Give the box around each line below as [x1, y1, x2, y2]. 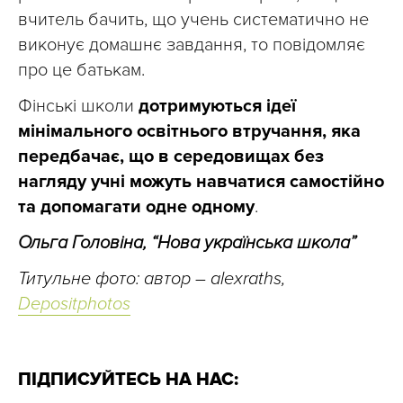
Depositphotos [18, 293, 130, 316]
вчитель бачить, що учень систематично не [18, 9, 369, 31]
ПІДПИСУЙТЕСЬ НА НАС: [18, 369, 238, 391]
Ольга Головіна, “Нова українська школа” [18, 232, 356, 255]
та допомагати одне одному [18, 196, 255, 219]
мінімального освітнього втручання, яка [18, 121, 361, 143]
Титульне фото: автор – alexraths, [18, 268, 285, 291]
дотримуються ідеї [139, 95, 296, 118]
